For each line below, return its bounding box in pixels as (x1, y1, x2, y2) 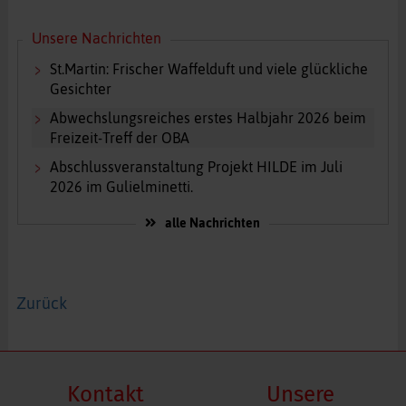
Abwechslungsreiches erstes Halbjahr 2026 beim (49, 110, 366, 127)
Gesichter (49, 81, 111, 98)
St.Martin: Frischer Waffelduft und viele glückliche (49, 61, 368, 78)
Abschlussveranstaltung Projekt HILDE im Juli (49, 159, 343, 176)
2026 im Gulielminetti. (49, 179, 193, 196)
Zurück (15, 295, 67, 314)
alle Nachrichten (165, 216, 261, 231)
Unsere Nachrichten (31, 30, 161, 47)
